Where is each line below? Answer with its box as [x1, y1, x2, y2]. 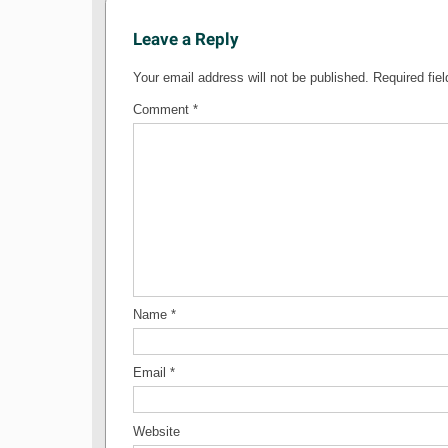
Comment [132, 101, 193, 117]
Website [132, 423, 180, 439]
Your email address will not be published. [132, 70, 369, 86]
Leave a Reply [132, 25, 239, 54]
